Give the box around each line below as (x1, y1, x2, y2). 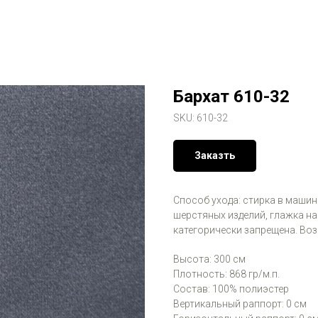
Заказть (194, 150, 235, 161)
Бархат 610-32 (173, 87, 290, 106)
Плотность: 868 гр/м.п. (173, 268, 280, 280)
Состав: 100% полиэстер (173, 283, 289, 295)
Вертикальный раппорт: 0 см (173, 298, 307, 309)
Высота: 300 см (173, 253, 246, 265)
